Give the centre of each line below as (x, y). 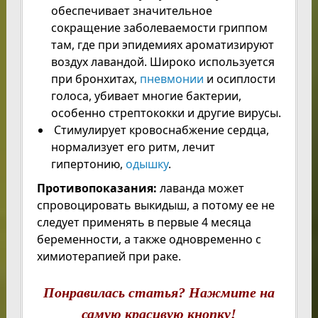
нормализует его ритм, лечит (133, 147)
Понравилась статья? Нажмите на (159, 293)
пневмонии (171, 79)
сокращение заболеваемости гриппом (159, 28)
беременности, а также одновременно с (149, 240)
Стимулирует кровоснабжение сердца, (160, 130)
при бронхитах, (95, 79)
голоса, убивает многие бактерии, (146, 96)
